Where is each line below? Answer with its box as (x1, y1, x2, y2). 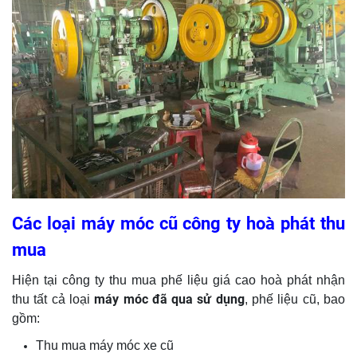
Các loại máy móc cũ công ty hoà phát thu (12, 214, 345, 234)
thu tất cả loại (12, 292, 95, 307)
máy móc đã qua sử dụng (94, 292, 245, 308)
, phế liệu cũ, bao (244, 292, 346, 307)
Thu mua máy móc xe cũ (36, 339, 174, 353)
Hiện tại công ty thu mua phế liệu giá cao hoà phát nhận (12, 273, 345, 288)
